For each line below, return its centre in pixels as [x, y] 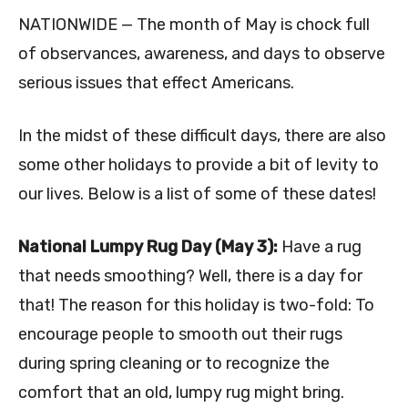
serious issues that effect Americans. [156, 83]
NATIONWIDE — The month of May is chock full [194, 25]
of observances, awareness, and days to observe [202, 54]
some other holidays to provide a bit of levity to [199, 165]
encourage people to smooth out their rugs [180, 335]
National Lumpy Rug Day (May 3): [150, 247]
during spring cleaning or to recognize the [174, 364]
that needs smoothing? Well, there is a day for [190, 276]
